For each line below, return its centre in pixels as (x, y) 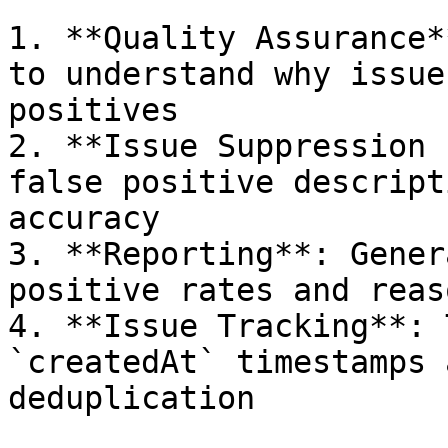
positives (93, 110)
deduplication (131, 398)
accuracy (84, 218)
